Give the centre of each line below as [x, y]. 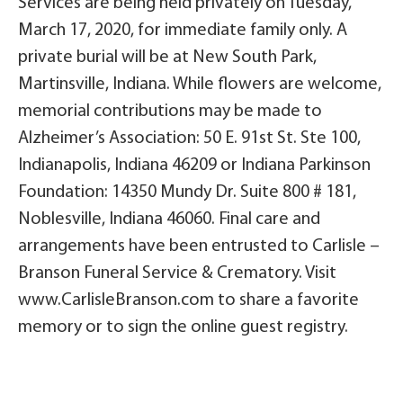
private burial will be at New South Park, [167, 58]
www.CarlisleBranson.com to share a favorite [188, 301]
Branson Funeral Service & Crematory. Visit [177, 274]
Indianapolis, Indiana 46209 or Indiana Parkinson [194, 166]
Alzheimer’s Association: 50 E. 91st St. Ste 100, [189, 139]
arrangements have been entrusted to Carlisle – [199, 247]
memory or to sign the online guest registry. [183, 328]
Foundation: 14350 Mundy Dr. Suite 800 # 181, [187, 193]
